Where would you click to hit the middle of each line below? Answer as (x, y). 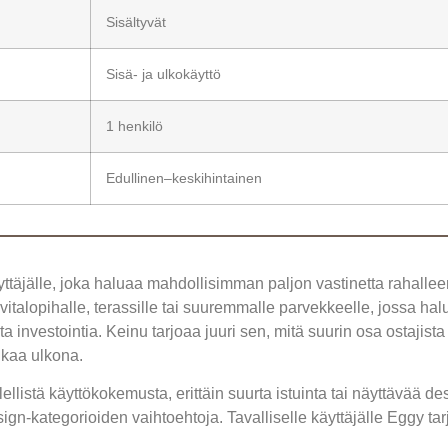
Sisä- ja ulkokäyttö (163, 73)
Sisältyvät (136, 21)
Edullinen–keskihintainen (184, 177)
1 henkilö (134, 125)
